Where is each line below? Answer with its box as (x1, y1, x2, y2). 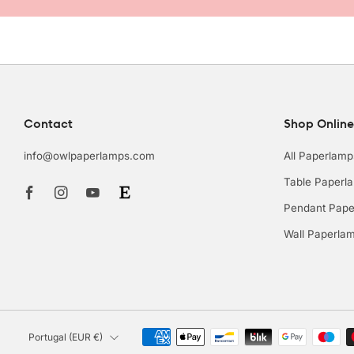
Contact (24, 115, 73, 132)
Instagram (76, 168, 137, 185)
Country (23, 322, 92, 344)
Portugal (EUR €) (93, 331, 103, 344)
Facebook (44, 168, 106, 185)
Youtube (107, 168, 160, 185)
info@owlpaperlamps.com (24, 149, 155, 163)
